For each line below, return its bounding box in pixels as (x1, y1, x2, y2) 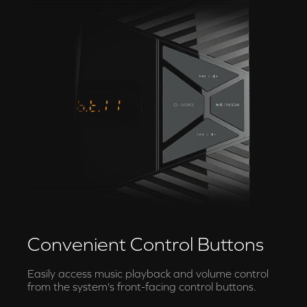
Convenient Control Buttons (27, 233, 264, 255)
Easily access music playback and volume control (27, 267, 269, 280)
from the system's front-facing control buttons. (27, 280, 256, 293)
